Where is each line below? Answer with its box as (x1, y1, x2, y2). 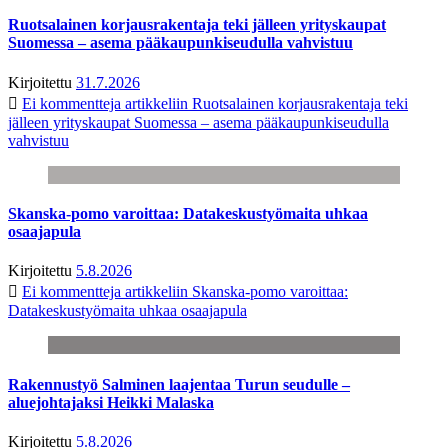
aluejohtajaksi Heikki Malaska (8, 393, 214, 411)
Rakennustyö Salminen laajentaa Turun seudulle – (8, 375, 350, 393)
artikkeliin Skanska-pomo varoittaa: (121, 283, 348, 301)
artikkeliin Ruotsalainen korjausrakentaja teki (121, 94, 408, 112)
